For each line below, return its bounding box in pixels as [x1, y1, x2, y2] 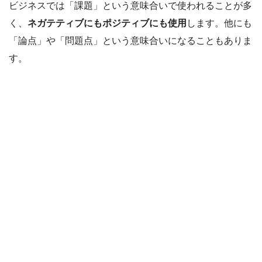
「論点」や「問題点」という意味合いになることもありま [9, 35, 252, 46]
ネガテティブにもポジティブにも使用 [27, 18, 187, 28]
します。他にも [187, 18, 252, 28]
